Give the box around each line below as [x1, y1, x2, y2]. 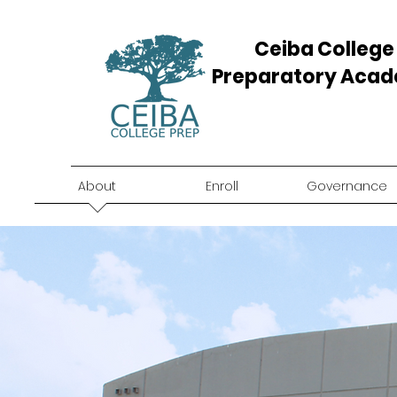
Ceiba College [254, 35, 394, 63]
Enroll [206, 177, 238, 195]
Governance [307, 177, 387, 195]
